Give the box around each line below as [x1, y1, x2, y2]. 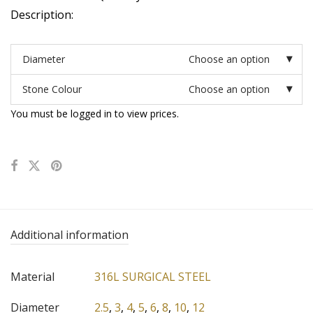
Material [10, 269, 54, 285]
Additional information [10, 227, 129, 243]
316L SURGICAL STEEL [94, 269, 211, 285]
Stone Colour [22, 82, 82, 96]
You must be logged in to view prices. [10, 107, 179, 121]
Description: [10, 7, 73, 23]
